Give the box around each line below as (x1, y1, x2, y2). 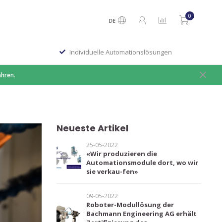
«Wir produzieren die (86, 149, 157, 158)
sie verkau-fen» (86, 167, 138, 176)
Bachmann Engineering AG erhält (86, 209, 197, 218)
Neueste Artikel (56, 122, 128, 134)
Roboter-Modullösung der (86, 200, 174, 209)
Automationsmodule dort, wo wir (86, 158, 198, 167)
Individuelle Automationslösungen (69, 48, 172, 56)
